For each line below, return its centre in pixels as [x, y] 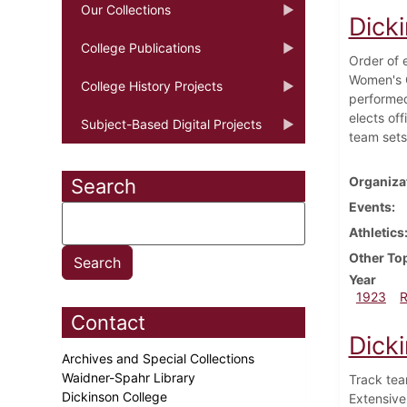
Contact [108, 322]
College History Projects [152, 85]
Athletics [376, 232]
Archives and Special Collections [160, 358]
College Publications [141, 47]
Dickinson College [116, 396]
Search [104, 186]
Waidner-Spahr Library [130, 377]
